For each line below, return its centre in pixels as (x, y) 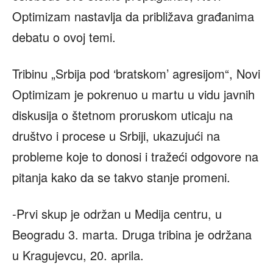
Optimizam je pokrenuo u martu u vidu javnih (133, 94)
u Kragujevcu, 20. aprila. (78, 255)
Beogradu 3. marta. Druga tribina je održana (132, 235)
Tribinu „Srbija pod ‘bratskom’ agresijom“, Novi (136, 74)
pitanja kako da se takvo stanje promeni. (121, 177)
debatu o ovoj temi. (64, 37)
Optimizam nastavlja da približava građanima (133, 16)
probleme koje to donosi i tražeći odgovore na (135, 157)
